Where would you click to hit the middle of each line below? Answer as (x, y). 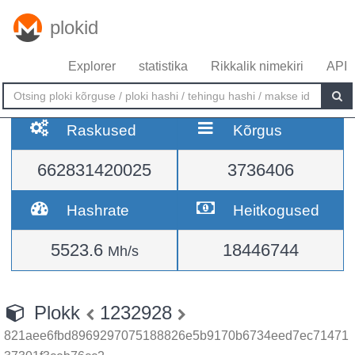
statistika (163, 66)
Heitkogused (277, 210)
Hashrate (98, 210)
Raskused (102, 130)
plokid (74, 27)
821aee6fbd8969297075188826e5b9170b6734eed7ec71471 (176, 336)
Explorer (92, 66)
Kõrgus (258, 130)
